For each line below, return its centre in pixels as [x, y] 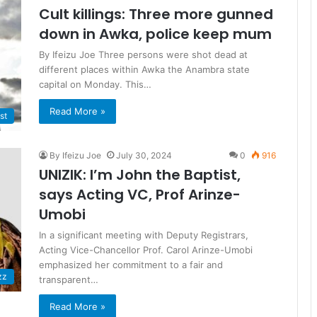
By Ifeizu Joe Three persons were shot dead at [143, 54]
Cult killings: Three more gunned [156, 14]
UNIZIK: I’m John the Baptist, [140, 175]
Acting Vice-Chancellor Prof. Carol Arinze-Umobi [146, 250]
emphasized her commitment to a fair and [131, 265]
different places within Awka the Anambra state [144, 69]
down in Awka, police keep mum [155, 34]
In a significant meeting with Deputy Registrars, [144, 235]
